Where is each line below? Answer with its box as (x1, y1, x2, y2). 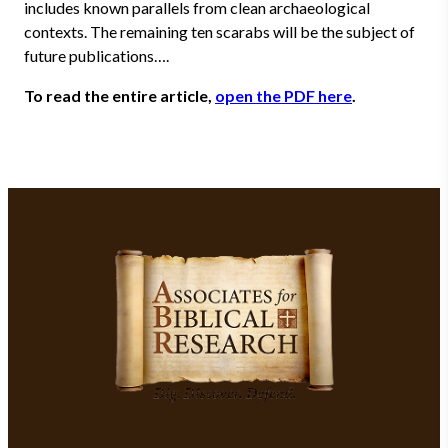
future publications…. (24, 46, 169, 65)
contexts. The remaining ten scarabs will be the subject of (24, 22, 415, 41)
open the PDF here (215, 86, 352, 105)
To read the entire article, (24, 86, 215, 105)
